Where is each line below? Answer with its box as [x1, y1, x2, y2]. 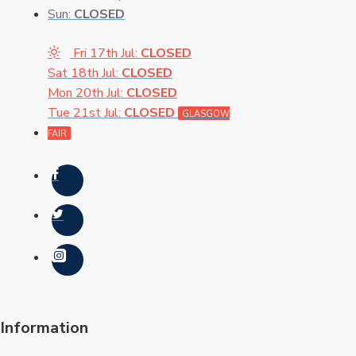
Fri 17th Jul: [73, 44, 141, 63]
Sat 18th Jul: [48, 64, 122, 83]
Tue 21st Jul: [48, 104, 124, 122]
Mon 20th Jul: [48, 84, 126, 103]
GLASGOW [182, 108, 230, 121]
